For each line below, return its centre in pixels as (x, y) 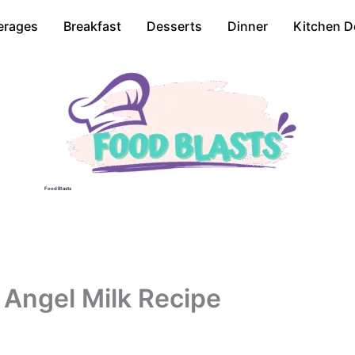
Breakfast (92, 26)
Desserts (174, 26)
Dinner (248, 26)
